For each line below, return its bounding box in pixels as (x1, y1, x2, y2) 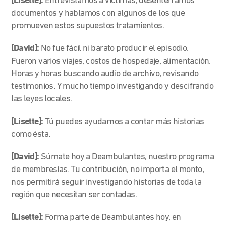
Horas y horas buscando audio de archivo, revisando (11, 69, 199, 79)
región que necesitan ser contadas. (11, 190, 139, 200)
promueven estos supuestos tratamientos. (11, 21, 166, 31)
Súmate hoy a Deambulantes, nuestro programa (41, 152, 214, 162)
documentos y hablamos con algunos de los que (11, 8, 185, 18)
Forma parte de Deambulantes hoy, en (44, 212, 181, 222)
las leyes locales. (11, 94, 74, 104)
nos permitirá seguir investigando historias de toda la (11, 177, 202, 187)
